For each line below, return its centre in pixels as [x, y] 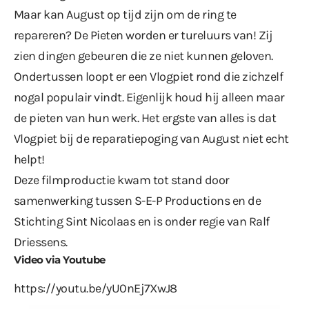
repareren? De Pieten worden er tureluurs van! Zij [143, 35]
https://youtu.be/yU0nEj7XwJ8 [96, 288]
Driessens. [41, 242]
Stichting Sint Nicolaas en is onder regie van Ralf [142, 221]
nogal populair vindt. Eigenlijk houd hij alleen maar [149, 97]
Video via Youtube [60, 259]
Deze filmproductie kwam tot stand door [122, 180]
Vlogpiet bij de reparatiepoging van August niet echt [151, 138]
